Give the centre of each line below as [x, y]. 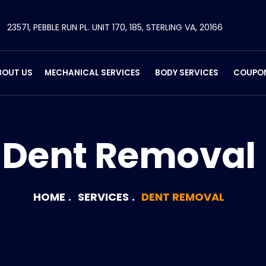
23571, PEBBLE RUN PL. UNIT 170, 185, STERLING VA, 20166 [115, 27]
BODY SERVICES [186, 73]
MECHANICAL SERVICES [92, 73]
